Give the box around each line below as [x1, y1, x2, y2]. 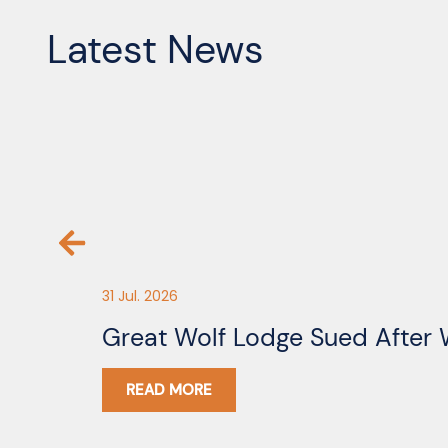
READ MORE [126, 380, 212, 401]
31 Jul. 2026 [102, 286, 178, 307]
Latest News [47, 25, 264, 76]
